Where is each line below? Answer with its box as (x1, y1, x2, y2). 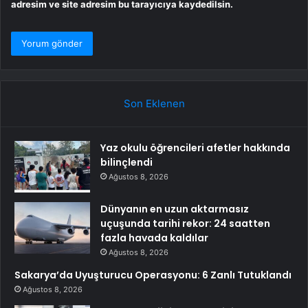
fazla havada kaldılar (100, 230, 208, 245)
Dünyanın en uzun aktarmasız (100, 201, 249, 216)
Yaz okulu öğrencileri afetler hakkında (100, 140, 290, 155)
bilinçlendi (100, 155, 153, 169)
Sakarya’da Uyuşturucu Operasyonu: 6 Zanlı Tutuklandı (14, 267, 291, 282)
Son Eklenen (123, 96, 185, 110)
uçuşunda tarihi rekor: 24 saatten (100, 216, 270, 230)
